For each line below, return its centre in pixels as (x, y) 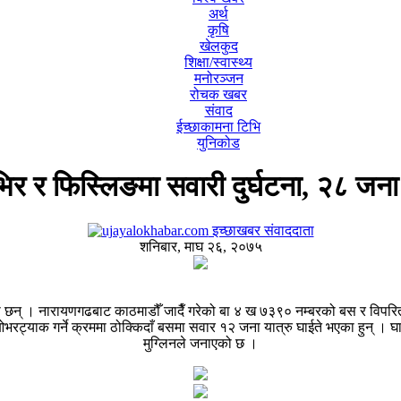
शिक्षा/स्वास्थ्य (218, 62)
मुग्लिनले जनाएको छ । (200, 343)
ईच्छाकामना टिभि (218, 127)
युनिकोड (218, 143)
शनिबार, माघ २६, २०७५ (200, 246)
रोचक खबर (218, 94)
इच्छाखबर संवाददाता (261, 230)
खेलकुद (218, 46)
